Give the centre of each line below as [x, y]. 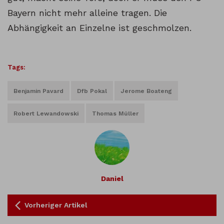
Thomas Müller [115, 114]
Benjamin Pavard [38, 91]
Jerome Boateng [146, 91]
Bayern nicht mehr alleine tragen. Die [87, 13]
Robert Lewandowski [46, 114]
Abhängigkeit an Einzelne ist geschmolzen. [99, 28]
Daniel [112, 179]
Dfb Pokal [92, 91]
